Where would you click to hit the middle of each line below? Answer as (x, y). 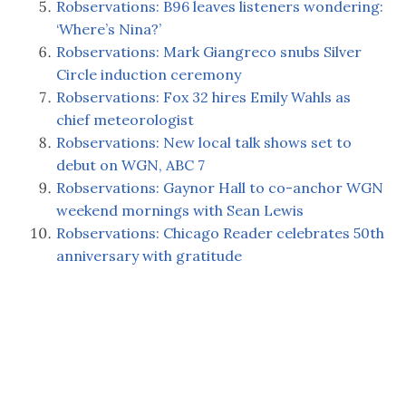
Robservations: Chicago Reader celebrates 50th (221, 232)
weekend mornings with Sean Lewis (180, 210)
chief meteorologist (126, 119)
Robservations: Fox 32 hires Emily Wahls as (204, 97)
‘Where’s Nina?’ (109, 29)
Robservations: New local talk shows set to (204, 142)
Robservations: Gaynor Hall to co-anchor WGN (220, 187)
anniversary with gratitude (150, 255)
